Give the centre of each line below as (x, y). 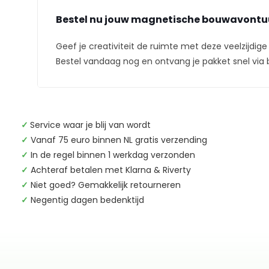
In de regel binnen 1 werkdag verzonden (113, 155)
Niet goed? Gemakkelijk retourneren (106, 185)
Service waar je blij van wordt (90, 125)
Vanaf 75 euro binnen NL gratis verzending (118, 140)
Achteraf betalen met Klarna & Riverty (110, 170)
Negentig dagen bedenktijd (87, 200)
